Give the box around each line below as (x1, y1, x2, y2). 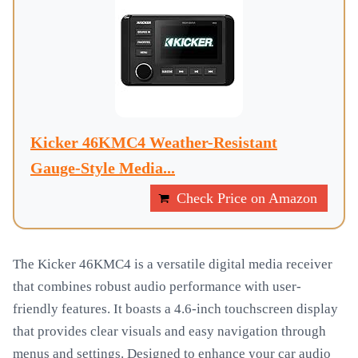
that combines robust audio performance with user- (13, 279, 301, 294)
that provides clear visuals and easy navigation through (13, 324, 326, 339)
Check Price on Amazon (177, 190, 317, 206)
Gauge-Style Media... (30, 159, 175, 177)
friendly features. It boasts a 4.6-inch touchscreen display (13, 301, 338, 316)
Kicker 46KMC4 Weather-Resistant (30, 133, 277, 151)
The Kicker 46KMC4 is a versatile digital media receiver (13, 257, 332, 272)
